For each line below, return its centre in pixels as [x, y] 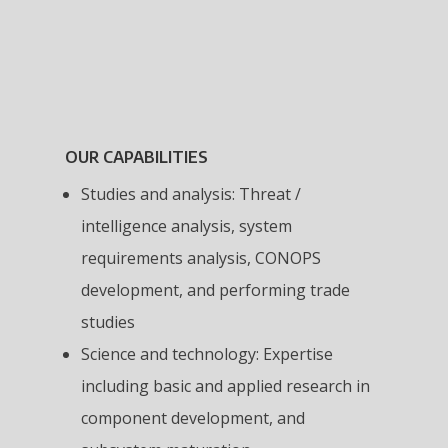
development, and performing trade [215, 289]
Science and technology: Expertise [206, 353]
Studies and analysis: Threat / [190, 193]
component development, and [192, 417]
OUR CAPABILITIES [136, 156]
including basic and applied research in [225, 385]
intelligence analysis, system [186, 225]
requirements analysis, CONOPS [200, 257]
